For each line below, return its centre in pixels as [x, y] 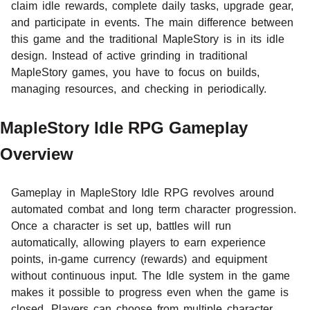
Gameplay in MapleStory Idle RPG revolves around [143, 192]
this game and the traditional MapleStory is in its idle [148, 39]
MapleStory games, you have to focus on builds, [135, 72]
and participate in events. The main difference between [152, 22]
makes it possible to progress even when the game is [150, 292]
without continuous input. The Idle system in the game [151, 275]
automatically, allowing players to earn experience [138, 242]
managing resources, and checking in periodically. [139, 89]
